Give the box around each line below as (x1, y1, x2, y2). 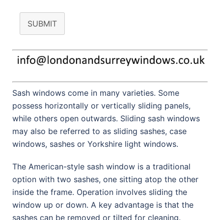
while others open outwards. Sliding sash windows (12, 113, 200, 124)
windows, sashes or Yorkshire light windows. (12, 139, 178, 149)
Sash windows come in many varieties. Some (12, 88, 179, 98)
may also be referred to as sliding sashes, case (12, 126, 187, 137)
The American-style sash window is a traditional (12, 162, 191, 172)
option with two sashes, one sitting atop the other (12, 174, 198, 185)
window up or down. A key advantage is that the (12, 200, 193, 210)
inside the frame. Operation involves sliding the (12, 187, 187, 197)
